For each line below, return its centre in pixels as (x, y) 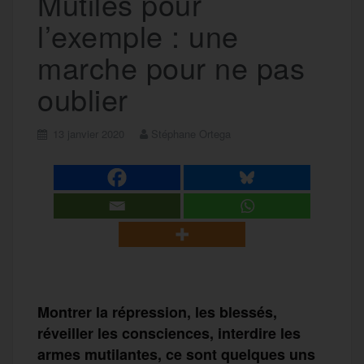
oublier (83, 98)
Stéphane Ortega (191, 133)
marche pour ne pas (171, 67)
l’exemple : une (138, 35)
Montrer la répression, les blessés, (157, 312)
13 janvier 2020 (89, 133)
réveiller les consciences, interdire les (169, 333)
